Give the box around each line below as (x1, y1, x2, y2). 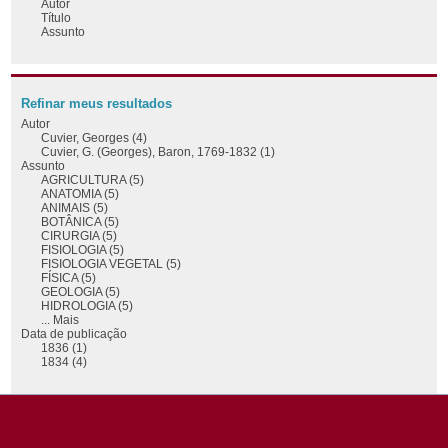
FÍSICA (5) (41, 270, 97, 284)
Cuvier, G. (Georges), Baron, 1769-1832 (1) (41, 144, 276, 158)
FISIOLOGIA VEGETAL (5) (41, 256, 182, 270)
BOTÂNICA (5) (41, 214, 120, 228)
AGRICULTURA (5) (41, 172, 145, 186)
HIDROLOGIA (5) (41, 298, 134, 312)
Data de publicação (21, 326, 128, 340)
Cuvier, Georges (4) (41, 130, 148, 144)
